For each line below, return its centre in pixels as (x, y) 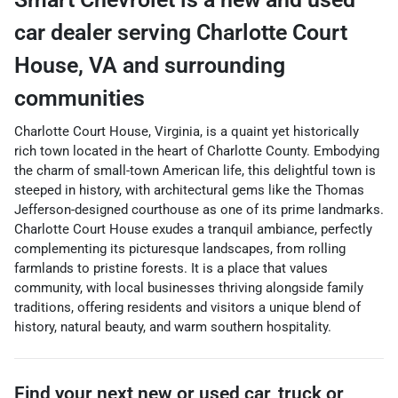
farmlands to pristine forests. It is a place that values (171, 268)
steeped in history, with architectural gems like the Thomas (189, 190)
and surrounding (201, 65)
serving (157, 32)
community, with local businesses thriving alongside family (189, 288)
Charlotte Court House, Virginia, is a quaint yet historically (187, 131)
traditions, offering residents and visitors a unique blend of (187, 307)
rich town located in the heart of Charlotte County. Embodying (197, 151)
